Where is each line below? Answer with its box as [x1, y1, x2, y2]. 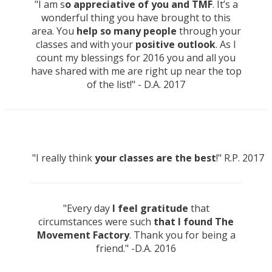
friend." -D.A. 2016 [96, 242, 176, 256]
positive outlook [135, 38, 216, 52]
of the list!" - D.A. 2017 [87, 78, 185, 92]
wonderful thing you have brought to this [41, 11, 231, 25]
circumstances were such [38, 215, 154, 229]
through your [176, 24, 241, 38]
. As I [216, 38, 236, 52]
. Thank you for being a [129, 228, 236, 242]
